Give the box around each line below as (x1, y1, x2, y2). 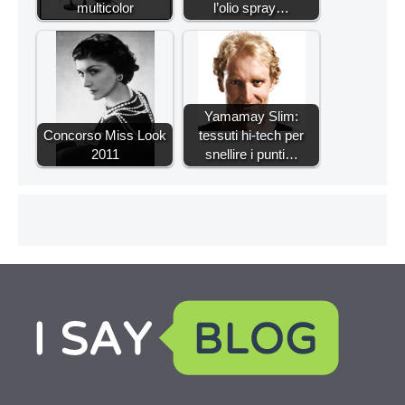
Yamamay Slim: (204, 108, 298, 124)
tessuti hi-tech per (199, 127, 304, 143)
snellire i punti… (204, 146, 298, 162)
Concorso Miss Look (43, 127, 166, 143)
